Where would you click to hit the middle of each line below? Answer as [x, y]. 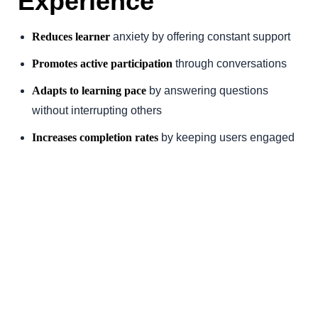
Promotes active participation [102, 63]
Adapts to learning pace [89, 90]
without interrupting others [97, 110]
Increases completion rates [95, 137]
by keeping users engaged [226, 137]
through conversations [230, 63]
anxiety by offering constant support [200, 36]
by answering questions [207, 90]
